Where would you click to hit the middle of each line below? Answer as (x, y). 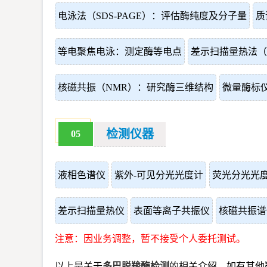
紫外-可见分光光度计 (159, 175)
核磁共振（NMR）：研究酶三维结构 (136, 87)
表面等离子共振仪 (172, 211)
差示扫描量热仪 (91, 211)
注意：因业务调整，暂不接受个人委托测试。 (150, 239)
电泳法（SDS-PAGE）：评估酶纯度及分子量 (152, 16)
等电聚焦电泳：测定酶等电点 (120, 52)
